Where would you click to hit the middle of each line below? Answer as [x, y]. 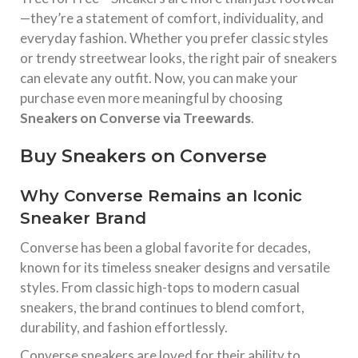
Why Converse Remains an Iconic [161, 195]
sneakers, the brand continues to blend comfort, [162, 307]
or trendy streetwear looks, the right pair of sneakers [179, 58]
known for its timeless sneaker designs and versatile [175, 267]
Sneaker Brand [83, 218]
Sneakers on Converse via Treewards [135, 117]
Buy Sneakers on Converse [143, 156]
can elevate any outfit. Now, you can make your [159, 78]
